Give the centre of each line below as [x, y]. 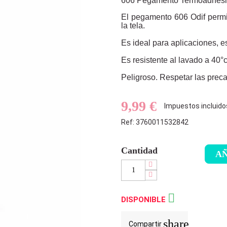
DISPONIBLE [144, 199]
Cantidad [139, 150]
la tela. [133, 25]
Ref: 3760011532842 [155, 122]
